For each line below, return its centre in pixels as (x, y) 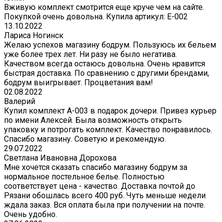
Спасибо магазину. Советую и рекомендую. (85, 139)
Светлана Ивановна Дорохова (60, 158)
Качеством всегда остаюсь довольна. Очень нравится (105, 64)
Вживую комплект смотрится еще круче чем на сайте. (104, 7)
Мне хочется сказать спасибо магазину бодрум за (96, 167)
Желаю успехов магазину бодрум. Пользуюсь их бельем (110, 45)
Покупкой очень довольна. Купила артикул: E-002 (96, 17)
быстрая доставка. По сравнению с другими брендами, (107, 73)
